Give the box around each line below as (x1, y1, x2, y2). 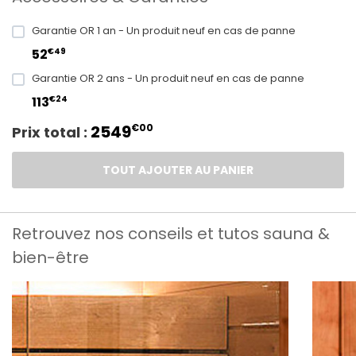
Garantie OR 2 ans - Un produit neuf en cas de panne (32, 71, 304, 87)
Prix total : (12, 122, 91, 143)
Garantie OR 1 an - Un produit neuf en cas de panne (32, 23, 296, 39)
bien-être (12, 246, 89, 269)
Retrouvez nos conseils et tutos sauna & (12, 222, 330, 245)
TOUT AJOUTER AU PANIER (103, 162, 253, 179)
